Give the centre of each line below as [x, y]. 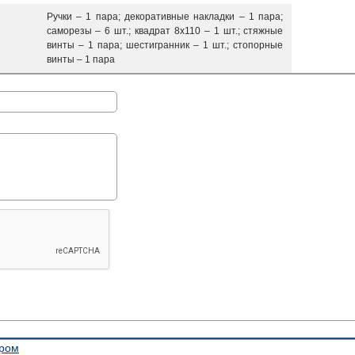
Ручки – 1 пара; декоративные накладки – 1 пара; [165, 17]
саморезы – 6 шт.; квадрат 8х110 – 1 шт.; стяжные [165, 31]
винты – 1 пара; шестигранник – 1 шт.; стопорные [165, 45]
